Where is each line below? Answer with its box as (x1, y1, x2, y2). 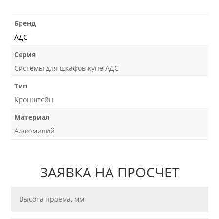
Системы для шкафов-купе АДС (14, 63, 119, 73)
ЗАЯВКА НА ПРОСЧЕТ (40, 163, 179, 182)
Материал (14, 112, 50, 122)
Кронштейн (14, 94, 54, 104)
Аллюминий (14, 126, 55, 135)
